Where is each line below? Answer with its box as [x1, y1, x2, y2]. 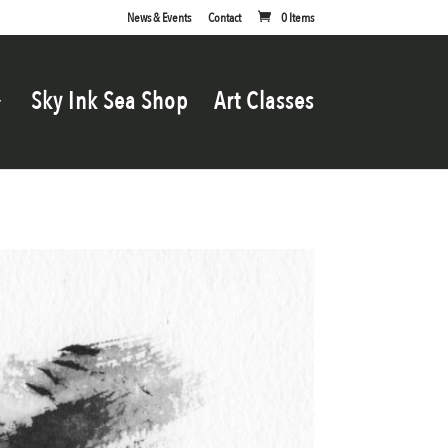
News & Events [126, 8, 191, 27]
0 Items [280, 8, 314, 27]
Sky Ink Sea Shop [30, 84, 188, 118]
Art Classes [213, 84, 314, 118]
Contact [207, 8, 241, 27]
